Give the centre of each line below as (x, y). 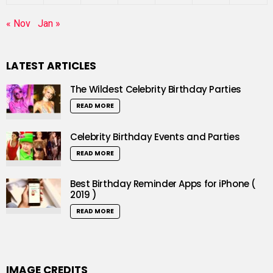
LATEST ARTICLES (51, 66)
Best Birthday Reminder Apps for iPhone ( (163, 184)
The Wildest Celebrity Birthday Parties (156, 90)
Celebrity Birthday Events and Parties (155, 136)
